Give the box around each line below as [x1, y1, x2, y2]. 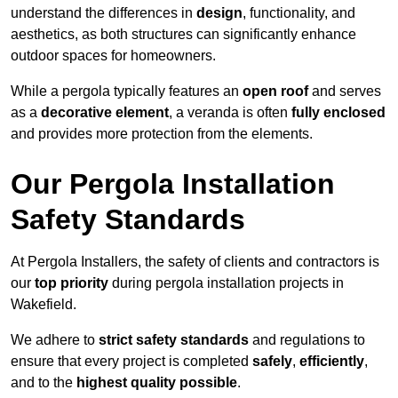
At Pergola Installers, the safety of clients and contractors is [11, 254, 379, 270]
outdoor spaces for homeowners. [11, 48, 216, 64]
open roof [243, 84, 308, 99]
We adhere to [11, 332, 99, 348]
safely [252, 354, 292, 370]
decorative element [41, 105, 169, 121]
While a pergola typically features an [11, 84, 243, 99]
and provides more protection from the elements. [11, 126, 313, 142]
